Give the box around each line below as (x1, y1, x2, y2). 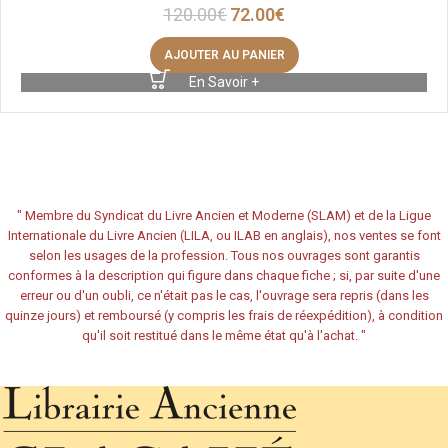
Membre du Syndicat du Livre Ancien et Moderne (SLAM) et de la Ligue (25, 208, 431, 223)
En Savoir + (189, 74, 259, 90)
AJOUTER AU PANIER (163, 48, 285, 62)
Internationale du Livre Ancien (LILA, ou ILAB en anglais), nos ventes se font (7, 228, 441, 243)
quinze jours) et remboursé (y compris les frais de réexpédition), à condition (5, 308, 443, 323)
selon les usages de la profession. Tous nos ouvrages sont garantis (28, 248, 420, 263)
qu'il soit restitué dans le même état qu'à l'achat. (82, 328, 361, 343)
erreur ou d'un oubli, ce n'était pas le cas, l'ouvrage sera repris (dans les (19, 288, 429, 303)
